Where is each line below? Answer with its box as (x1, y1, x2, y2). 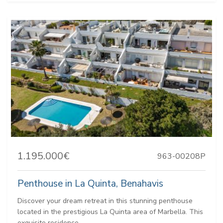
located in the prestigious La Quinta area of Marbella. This (17, 207, 203, 217)
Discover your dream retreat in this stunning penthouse (17, 196, 193, 206)
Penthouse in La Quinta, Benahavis (17, 177, 163, 190)
